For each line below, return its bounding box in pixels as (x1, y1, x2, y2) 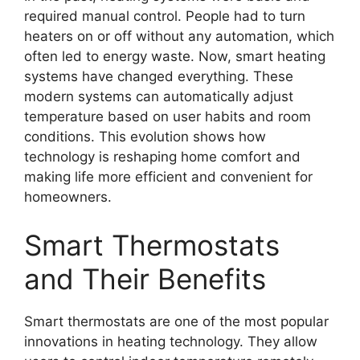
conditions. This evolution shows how (24, 129, 266, 145)
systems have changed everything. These (24, 68, 293, 85)
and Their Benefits (24, 261, 266, 296)
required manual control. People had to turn (24, 8, 305, 25)
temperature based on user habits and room (24, 108, 311, 125)
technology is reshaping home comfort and (24, 149, 301, 166)
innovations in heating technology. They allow (24, 333, 317, 350)
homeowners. (24, 189, 112, 206)
